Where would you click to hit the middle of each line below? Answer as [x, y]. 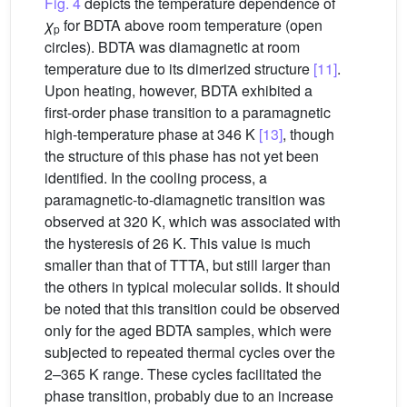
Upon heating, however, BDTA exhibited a [179, 91]
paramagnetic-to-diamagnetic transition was [185, 200]
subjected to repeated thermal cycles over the [190, 352]
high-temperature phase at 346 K [152, 134]
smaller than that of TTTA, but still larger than [188, 265]
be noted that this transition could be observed [192, 309]
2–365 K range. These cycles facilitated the [183, 374]
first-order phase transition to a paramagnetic [188, 113]
